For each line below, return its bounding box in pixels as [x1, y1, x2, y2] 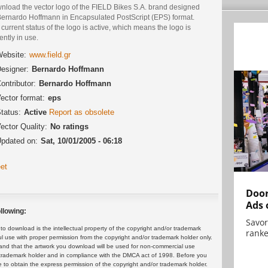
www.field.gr [29, 50, 71, 60]
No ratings [50, 122, 89, 132]
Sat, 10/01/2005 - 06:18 [41, 136, 122, 146]
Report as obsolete [49, 108, 114, 117]
